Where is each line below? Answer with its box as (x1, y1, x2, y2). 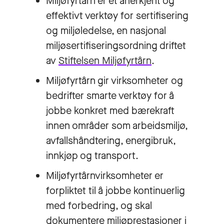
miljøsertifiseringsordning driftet (46, 38, 186, 52)
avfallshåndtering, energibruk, (46, 133, 176, 147)
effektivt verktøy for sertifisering (46, 8, 188, 22)
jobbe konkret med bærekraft (46, 103, 174, 117)
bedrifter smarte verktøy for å (46, 88, 174, 102)
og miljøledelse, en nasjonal (46, 23, 166, 37)
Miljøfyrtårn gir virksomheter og (46, 73, 183, 87)
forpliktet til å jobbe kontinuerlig (46, 183, 185, 197)
